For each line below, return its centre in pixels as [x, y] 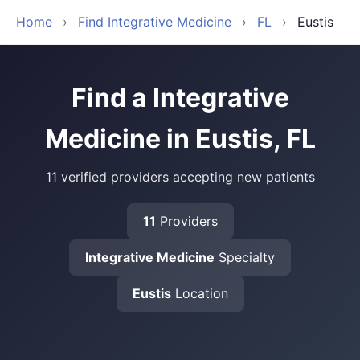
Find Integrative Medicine [155, 22]
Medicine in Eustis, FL [180, 139]
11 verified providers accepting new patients [180, 177]
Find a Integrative [180, 98]
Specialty [245, 257]
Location [199, 293]
